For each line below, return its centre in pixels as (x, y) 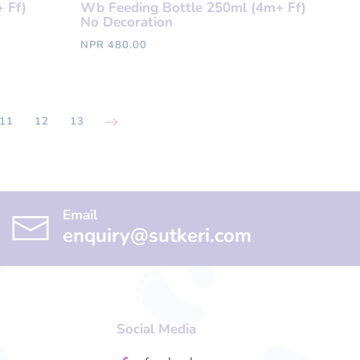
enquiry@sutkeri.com (157, 236)
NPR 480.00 (114, 45)
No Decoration (127, 22)
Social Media (156, 329)
